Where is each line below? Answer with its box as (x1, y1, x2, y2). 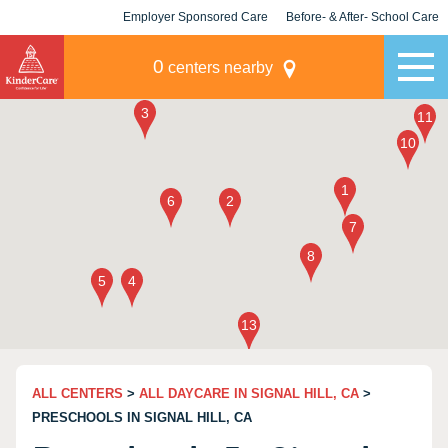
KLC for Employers (141, 45, 250, 59)
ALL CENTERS (32, 386, 123, 401)
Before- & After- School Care (286, 10, 439, 24)
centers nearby (163, 59, 273, 76)
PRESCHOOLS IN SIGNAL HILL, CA (32, 410, 252, 425)
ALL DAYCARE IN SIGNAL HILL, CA (139, 386, 359, 401)
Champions (330, 45, 395, 59)
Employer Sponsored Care (123, 10, 268, 24)
